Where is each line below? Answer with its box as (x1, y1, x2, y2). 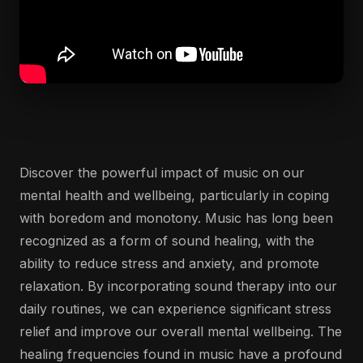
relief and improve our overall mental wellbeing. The (19, 323, 342, 340)
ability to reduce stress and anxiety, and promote (19, 255, 319, 271)
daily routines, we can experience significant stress (19, 301, 331, 317)
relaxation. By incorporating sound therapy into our (19, 278, 337, 294)
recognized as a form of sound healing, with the (19, 233, 314, 249)
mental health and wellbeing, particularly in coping (19, 187, 329, 203)
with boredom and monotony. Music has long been (19, 210, 333, 226)
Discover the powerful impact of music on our (19, 164, 305, 181)
